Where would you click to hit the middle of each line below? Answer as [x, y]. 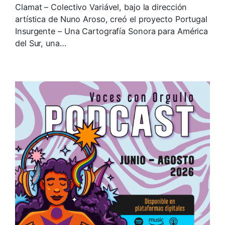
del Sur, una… [41, 43]
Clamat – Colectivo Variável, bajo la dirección [101, 7]
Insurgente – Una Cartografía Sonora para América [112, 31]
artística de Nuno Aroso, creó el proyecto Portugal [111, 19]
